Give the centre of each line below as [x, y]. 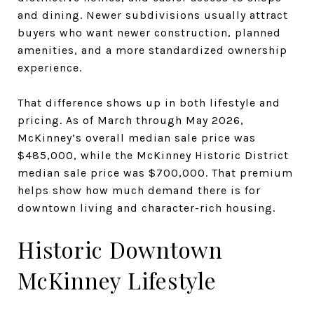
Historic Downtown [120, 249]
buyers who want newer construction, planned [149, 32]
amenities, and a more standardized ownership [152, 50]
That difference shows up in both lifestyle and [149, 102]
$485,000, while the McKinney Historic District [153, 155]
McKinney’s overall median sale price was [137, 137]
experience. [50, 67]
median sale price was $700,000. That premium [155, 172]
